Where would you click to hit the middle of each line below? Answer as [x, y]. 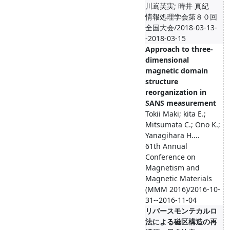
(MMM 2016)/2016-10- [183, 189]
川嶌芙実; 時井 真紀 [177, 6]
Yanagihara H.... [172, 135]
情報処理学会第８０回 [181, 17]
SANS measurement [181, 103]
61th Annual [166, 146]
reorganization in [176, 92]
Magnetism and [172, 168]
